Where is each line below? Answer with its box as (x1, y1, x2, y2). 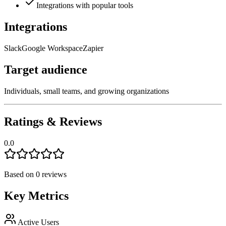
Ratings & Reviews (4, 115, 102, 128)
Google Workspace (22, 44, 83, 53)
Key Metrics (4, 189, 69, 202)
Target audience (4, 63, 87, 77)
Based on (4, 169, 36, 179)
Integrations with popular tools (36, 1, 133, 10)
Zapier (83, 44, 103, 53)
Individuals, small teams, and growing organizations (4, 86, 169, 95)
